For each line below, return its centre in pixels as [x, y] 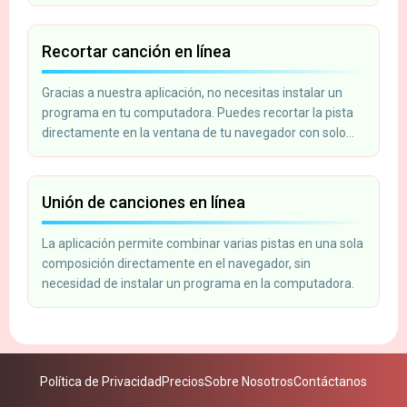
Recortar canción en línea [136, 51]
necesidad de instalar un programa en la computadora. [198, 283]
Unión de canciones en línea [144, 202]
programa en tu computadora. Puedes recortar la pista [198, 112]
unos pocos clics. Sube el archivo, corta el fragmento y [196, 152]
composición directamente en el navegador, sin [176, 263]
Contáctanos [330, 381]
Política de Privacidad [101, 381]
